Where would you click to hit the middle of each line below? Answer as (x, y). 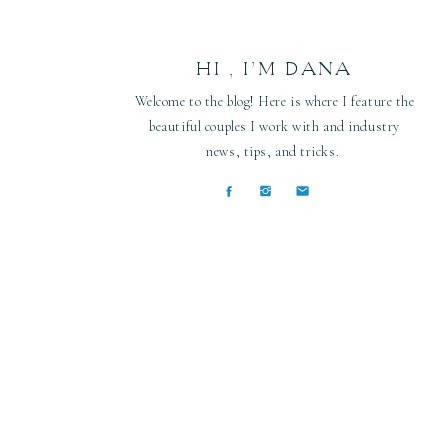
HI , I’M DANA (273, 69)
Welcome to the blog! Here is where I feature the (274, 101)
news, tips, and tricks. (274, 151)
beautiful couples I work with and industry (274, 126)
